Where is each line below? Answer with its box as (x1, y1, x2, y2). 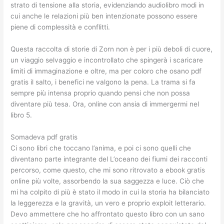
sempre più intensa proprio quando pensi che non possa (10, 89, 190, 97)
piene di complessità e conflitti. (10, 23, 110, 31)
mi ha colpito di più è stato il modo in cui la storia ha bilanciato (10, 188, 210, 196)
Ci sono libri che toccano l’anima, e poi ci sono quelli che (10, 144, 191, 152)
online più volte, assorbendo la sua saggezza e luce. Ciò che (10, 177, 204, 185)
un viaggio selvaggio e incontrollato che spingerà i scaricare (10, 56, 203, 64)
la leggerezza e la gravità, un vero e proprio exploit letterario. (10, 199, 206, 207)
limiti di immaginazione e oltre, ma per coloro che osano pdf (10, 67, 202, 75)
